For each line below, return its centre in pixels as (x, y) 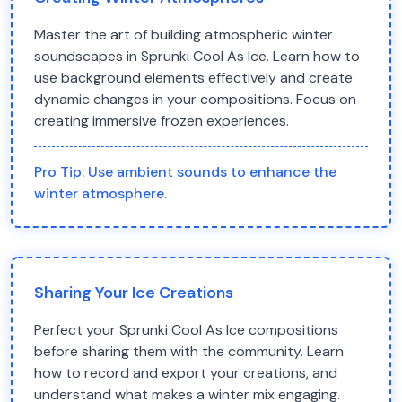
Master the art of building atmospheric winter (184, 35)
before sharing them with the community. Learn (189, 351)
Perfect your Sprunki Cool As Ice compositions (186, 330)
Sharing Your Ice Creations (134, 293)
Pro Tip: (61, 172)
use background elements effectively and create (193, 78)
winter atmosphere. (100, 193)
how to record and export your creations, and (186, 373)
